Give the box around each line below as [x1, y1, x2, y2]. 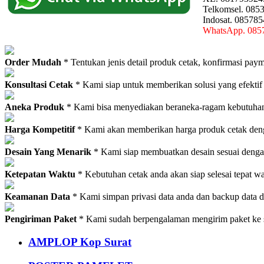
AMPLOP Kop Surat [28, 235, 131, 248]
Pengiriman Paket [5, 214, 77, 225]
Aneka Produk [5, 102, 67, 113]
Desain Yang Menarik [5, 147, 91, 157]
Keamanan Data [5, 192, 70, 202]
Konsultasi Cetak [5, 80, 73, 90]
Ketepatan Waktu [5, 169, 75, 180]
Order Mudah [5, 57, 61, 68]
